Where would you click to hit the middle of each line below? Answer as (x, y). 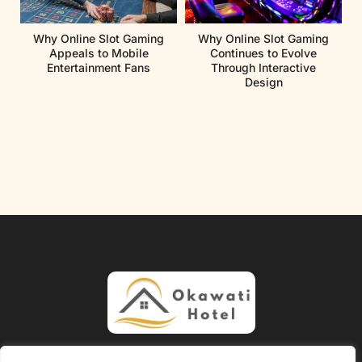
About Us (109, 352)
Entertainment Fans (99, 67)
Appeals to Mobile (99, 53)
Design (263, 82)
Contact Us (248, 352)
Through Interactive (263, 67)
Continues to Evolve (263, 53)
